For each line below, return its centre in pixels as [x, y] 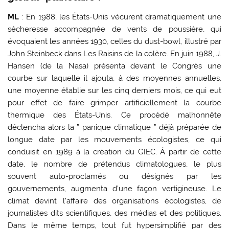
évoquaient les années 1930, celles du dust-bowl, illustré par [114, 41]
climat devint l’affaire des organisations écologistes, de [114, 201]
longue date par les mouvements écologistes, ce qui [114, 139]
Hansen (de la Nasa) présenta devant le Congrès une [114, 66]
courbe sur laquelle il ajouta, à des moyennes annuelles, [114, 78]
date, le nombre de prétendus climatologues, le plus [114, 164]
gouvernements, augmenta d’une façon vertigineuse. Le [114, 188]
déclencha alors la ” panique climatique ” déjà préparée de [114, 127]
